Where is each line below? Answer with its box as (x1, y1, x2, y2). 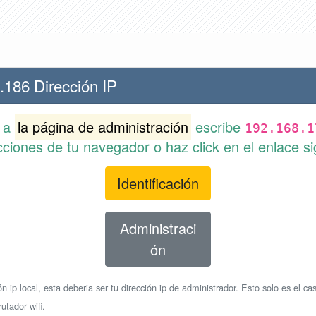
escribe (191, 116, 245, 137)
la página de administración (18, 116, 188, 137)
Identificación (117, 172, 199, 193)
